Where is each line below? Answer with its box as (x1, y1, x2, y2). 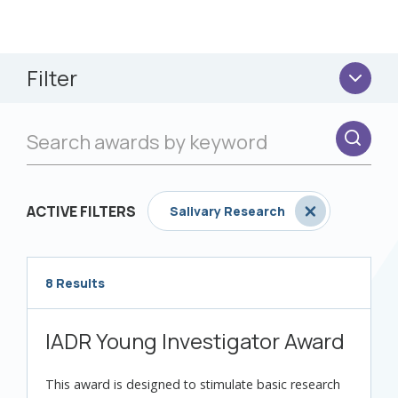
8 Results (45, 275, 105, 291)
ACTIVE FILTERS (27, 201, 136, 221)
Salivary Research (170, 203, 285, 219)
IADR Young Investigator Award (45, 326, 345, 355)
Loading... (27, 310, 89, 330)
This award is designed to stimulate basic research (45, 376, 340, 393)
